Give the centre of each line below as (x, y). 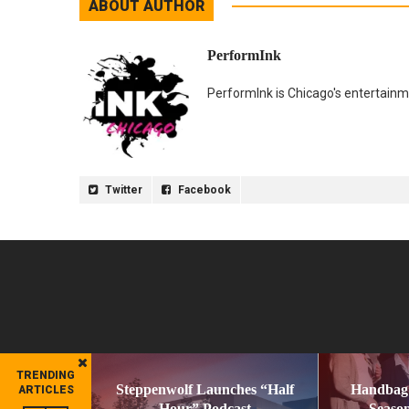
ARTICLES (46, 390)
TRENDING (46, 375)
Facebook (203, 189)
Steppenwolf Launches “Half (204, 389)
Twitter (122, 189)
